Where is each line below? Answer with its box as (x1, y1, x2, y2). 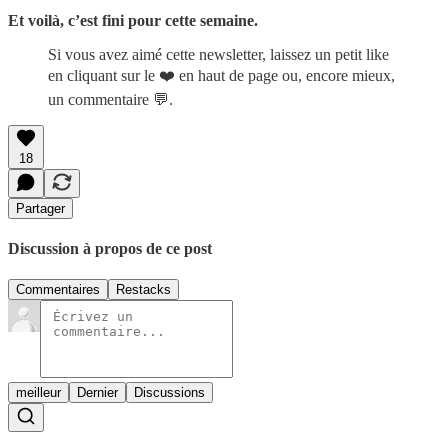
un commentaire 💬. (48, 90, 173, 108)
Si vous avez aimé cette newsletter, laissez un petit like (48, 45, 389, 63)
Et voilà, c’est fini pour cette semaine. (8, 11, 258, 29)
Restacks (116, 282, 171, 298)
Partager (16, 200, 65, 216)
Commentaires (16, 282, 100, 298)
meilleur (16, 385, 61, 401)
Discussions (134, 385, 205, 401)
